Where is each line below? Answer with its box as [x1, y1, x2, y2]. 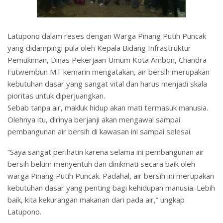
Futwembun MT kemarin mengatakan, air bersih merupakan [7, 67, 210, 77]
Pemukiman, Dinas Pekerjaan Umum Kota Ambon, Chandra [7, 55, 207, 65]
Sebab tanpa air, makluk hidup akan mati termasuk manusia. [7, 103, 208, 113]
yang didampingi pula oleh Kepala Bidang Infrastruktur [7, 43, 191, 53]
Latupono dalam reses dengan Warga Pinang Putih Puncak [7, 31, 206, 41]
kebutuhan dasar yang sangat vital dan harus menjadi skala [7, 79, 207, 89]
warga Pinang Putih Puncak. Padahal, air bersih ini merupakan [7, 171, 214, 181]
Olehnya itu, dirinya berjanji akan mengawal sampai [7, 114, 180, 125]
